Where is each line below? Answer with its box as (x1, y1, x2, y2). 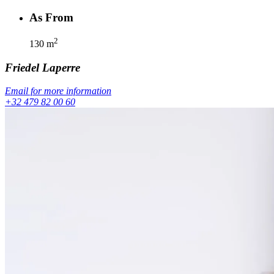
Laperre (42, 61, 80, 74)
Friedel (5, 61, 39, 74)
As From (29, 10, 73, 24)
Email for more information (5, 86, 111, 97)
